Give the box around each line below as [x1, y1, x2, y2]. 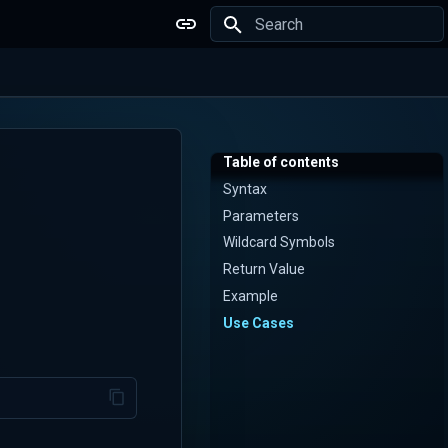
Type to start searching [254, 52, 386, 67]
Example [223, 287, 278, 304]
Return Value [223, 261, 305, 277]
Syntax [223, 180, 267, 197]
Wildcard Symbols [223, 234, 335, 251]
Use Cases [223, 314, 294, 331]
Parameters [223, 207, 299, 224]
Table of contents [223, 154, 339, 170]
